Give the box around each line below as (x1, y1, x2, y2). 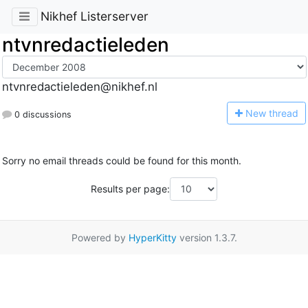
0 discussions (11, 109, 71, 120)
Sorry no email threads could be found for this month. (1, 155, 241, 167)
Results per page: (91, 183, 170, 195)
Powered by (71, 231, 129, 243)
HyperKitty (128, 231, 177, 243)
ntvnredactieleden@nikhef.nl (1, 80, 157, 94)
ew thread (252, 107, 298, 119)
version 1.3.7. (176, 231, 237, 243)
